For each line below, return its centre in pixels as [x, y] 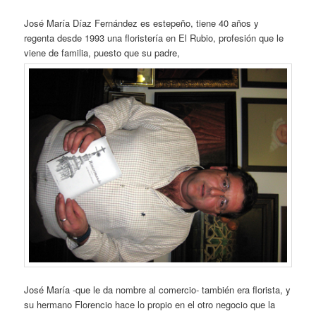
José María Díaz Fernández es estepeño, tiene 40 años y [142, 23]
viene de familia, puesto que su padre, [102, 52]
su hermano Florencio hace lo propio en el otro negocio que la [150, 304]
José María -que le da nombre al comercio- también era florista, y [158, 289]
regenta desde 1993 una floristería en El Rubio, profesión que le [154, 37]
